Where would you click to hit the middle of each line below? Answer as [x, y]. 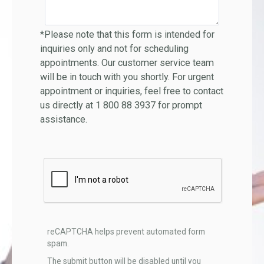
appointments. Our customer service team [127, 63]
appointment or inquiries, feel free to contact [131, 91]
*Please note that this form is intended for [127, 35]
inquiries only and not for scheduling [114, 49]
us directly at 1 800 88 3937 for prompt [121, 105]
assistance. [63, 120]
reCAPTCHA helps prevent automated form [126, 231]
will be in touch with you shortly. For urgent [127, 77]
